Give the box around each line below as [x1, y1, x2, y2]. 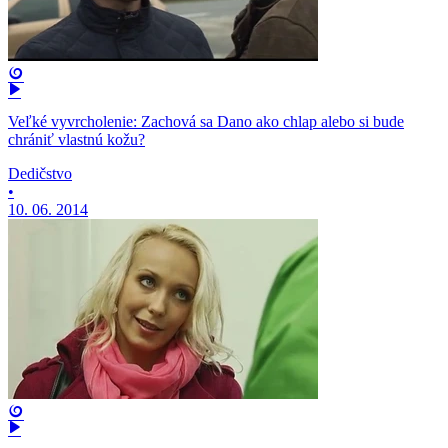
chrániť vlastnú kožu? [8, 131, 145, 149]
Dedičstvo [8, 165, 72, 183]
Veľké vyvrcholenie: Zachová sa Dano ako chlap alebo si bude [8, 113, 404, 131]
